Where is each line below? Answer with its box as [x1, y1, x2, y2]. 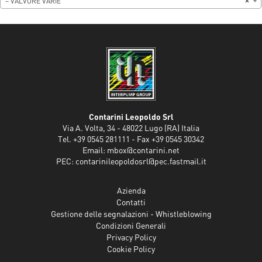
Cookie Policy [107, 245, 155, 254]
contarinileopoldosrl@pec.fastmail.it [75, 157, 206, 166]
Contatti [116, 198, 146, 207]
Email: [82, 146, 107, 155]
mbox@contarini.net [107, 146, 180, 155]
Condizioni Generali [96, 222, 166, 230]
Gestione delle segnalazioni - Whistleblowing [50, 210, 212, 219]
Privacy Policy [106, 233, 156, 242]
